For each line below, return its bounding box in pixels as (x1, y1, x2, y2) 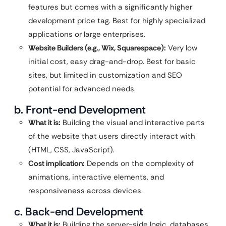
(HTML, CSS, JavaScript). (28, 145, 115, 155)
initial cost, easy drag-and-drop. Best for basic (28, 56, 196, 67)
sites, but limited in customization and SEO (28, 70, 182, 80)
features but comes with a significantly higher (28, 2, 192, 12)
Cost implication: (28, 158, 85, 168)
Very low (166, 43, 197, 53)
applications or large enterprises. (28, 29, 145, 39)
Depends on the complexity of (85, 158, 194, 168)
